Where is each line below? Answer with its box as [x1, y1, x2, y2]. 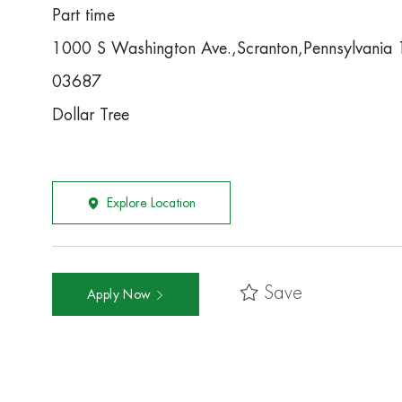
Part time [52, 7, 115, 24]
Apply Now [87, 288, 155, 301]
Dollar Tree [52, 107, 129, 124]
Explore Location [107, 197, 196, 210]
